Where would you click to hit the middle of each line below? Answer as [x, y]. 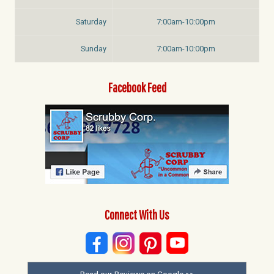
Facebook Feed [137, 87]
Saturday [91, 21]
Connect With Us [137, 214]
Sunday [94, 48]
